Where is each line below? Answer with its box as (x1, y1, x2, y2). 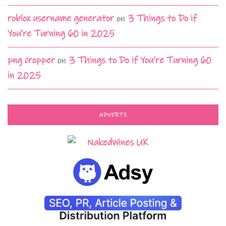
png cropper (8, 54, 55, 66)
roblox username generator (8, 12, 114, 24)
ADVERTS (99, 111, 127, 119)
